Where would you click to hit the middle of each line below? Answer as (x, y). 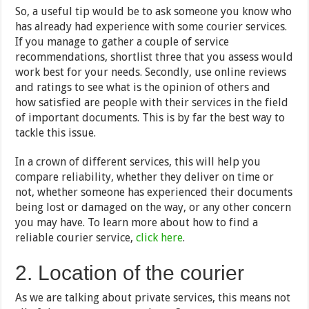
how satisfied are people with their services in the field (152, 102)
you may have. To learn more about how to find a (137, 222)
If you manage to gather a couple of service (122, 41)
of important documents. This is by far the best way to (150, 117)
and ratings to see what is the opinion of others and (143, 87)
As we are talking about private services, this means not (153, 297)
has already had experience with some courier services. (151, 26)
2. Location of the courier (130, 272)
